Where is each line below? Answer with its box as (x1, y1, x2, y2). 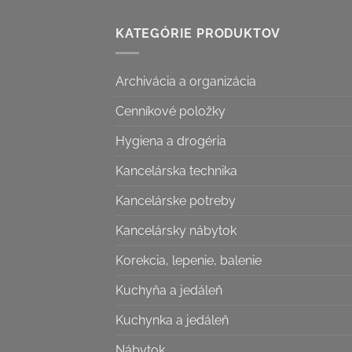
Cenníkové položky (115, 103, 225, 119)
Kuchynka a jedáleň (115, 312, 229, 328)
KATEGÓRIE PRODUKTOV (115, 26, 281, 42)
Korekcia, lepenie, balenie (115, 252, 262, 268)
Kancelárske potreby (115, 192, 236, 208)
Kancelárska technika (115, 163, 237, 178)
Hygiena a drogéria (115, 133, 226, 148)
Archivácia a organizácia (115, 73, 256, 89)
